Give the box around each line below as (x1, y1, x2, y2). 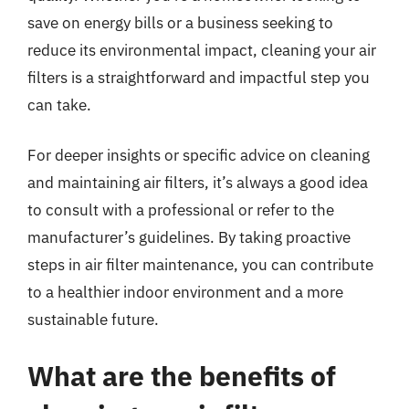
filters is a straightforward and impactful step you (27, 67, 370, 88)
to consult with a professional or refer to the (27, 200, 334, 220)
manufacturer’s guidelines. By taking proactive (27, 227, 351, 247)
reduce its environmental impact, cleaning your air (27, 39, 376, 60)
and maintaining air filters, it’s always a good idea (27, 173, 368, 193)
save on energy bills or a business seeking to (27, 12, 333, 33)
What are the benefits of (27, 357, 336, 393)
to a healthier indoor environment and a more (27, 282, 343, 302)
